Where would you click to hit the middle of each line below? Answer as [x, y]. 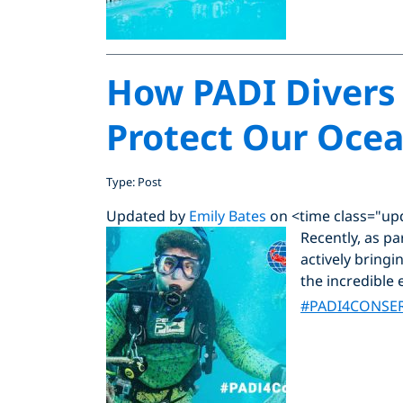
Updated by [148, 215]
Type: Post [134, 181]
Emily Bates [228, 215]
